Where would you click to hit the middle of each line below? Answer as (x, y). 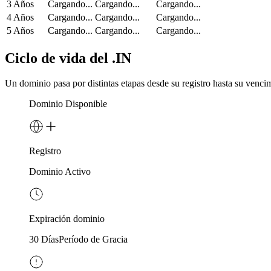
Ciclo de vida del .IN (68, 58)
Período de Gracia (93, 240)
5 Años (20, 30)
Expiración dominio (67, 219)
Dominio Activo (60, 172)
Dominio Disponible (68, 104)
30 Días (44, 240)
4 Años (20, 17)
